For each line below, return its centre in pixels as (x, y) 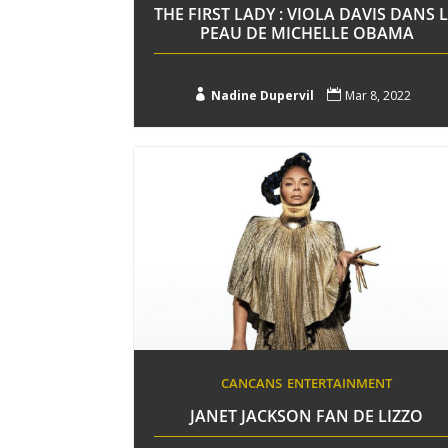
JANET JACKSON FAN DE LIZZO (307, 415)
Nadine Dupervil (262, 95)
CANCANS (252, 382)
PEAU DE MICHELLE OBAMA (306, 32)
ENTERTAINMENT (340, 382)
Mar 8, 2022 (377, 95)
